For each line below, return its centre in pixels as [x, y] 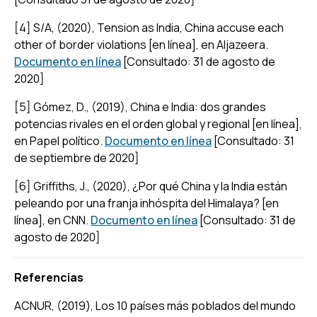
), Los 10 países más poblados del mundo [191, 305]
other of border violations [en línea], [106, 44]
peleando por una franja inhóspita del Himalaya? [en [146, 203]
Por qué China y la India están [213, 186]
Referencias [49, 277]
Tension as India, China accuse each [190, 27]
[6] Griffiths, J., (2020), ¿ [76, 186]
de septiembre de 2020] [77, 157]
